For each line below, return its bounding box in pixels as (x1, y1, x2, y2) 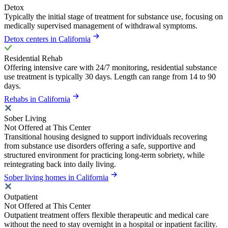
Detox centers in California (4, 34, 91, 43)
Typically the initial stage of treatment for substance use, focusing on (4, 12, 223, 21)
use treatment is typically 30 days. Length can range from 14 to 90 (4, 72, 216, 81)
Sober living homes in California (4, 173, 108, 182)
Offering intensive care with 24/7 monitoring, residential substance (4, 63, 217, 72)
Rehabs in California (4, 94, 70, 103)
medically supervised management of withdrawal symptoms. (4, 21, 197, 30)
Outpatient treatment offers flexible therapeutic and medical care (4, 210, 209, 219)
